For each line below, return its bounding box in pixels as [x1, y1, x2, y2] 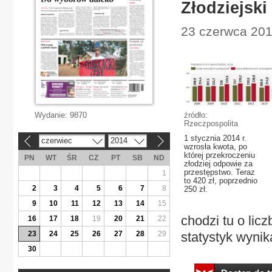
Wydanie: [35, 110, 70, 120]
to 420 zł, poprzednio [184, 176, 257, 185]
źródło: [184, 110, 208, 120]
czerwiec [41, 135, 72, 145]
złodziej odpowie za [184, 159, 253, 168]
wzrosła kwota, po [184, 142, 247, 151]
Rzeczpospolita [184, 119, 238, 128]
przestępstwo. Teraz [184, 168, 255, 177]
